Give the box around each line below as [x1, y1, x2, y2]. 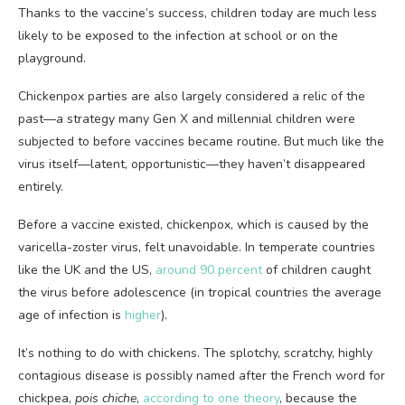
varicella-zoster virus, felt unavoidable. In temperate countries [18, 239, 375, 256]
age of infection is [18, 306, 125, 324]
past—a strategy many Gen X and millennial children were [18, 110, 355, 127]
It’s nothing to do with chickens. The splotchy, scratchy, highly [18, 344, 372, 362]
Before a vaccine [18, 216, 115, 233]
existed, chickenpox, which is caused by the [115, 216, 369, 233]
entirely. [18, 178, 63, 195]
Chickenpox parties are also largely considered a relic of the [18, 88, 365, 105]
